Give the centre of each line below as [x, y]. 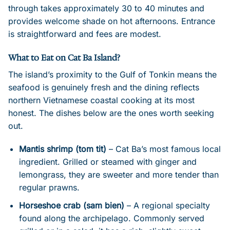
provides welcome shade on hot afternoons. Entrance [112, 21]
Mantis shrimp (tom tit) [62, 149]
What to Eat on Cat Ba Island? [64, 57]
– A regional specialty [167, 205]
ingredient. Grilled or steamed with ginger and [108, 162]
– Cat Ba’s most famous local [163, 149]
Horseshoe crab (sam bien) [71, 205]
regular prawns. [49, 188]
